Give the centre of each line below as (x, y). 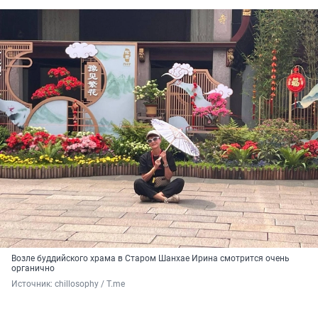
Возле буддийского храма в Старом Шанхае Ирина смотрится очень (150, 258)
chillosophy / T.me (90, 284)
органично (33, 268)
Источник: (33, 284)
